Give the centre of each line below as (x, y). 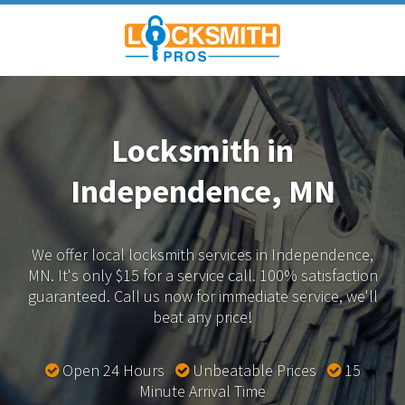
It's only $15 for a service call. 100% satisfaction (216, 275)
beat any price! (202, 316)
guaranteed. (69, 296)
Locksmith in (202, 150)
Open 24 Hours (117, 370)
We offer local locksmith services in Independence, (202, 254)
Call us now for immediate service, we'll (244, 296)
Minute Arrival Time (202, 391)
